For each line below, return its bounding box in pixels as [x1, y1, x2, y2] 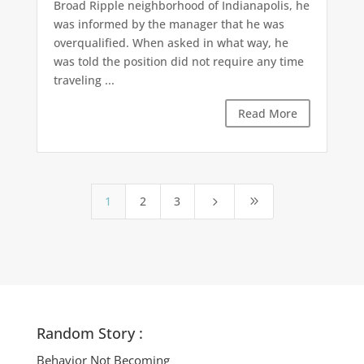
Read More [238, 106, 298, 122]
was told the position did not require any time [53, 54, 304, 70]
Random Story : [36, 323, 143, 344]
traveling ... [53, 72, 115, 89]
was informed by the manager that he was [53, 16, 284, 32]
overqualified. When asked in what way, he [53, 35, 288, 51]
